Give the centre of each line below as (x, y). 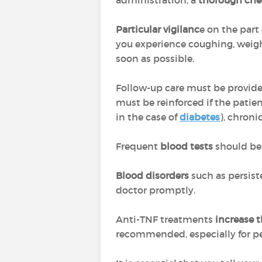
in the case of (148, 117)
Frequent (138, 146)
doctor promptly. (156, 190)
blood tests (187, 146)
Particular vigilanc (158, 29)
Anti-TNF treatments (166, 219)
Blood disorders (152, 175)
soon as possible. (156, 58)
